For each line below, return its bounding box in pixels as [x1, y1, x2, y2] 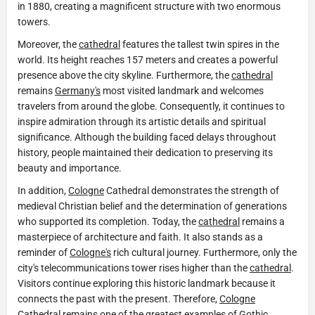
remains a [240, 215, 285, 227]
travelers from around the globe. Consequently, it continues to [18, 100, 285, 112]
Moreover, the [18, 38, 79, 50]
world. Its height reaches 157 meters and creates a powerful [18, 53, 278, 65]
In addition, [18, 184, 68, 196]
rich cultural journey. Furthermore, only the [111, 246, 297, 258]
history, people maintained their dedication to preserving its [18, 146, 273, 158]
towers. [18, 15, 51, 27]
